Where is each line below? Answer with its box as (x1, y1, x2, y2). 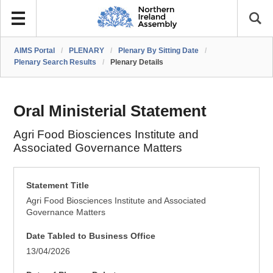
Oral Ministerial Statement (13, 102, 207, 119)
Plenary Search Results (14, 58, 97, 66)
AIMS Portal (14, 46, 55, 55)
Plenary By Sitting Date (118, 46, 199, 55)
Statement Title (26, 180, 90, 190)
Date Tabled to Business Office (26, 231, 156, 241)
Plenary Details (110, 58, 164, 66)
